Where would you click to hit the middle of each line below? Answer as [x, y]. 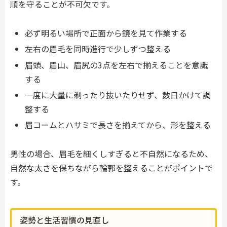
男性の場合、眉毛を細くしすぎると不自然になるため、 [111, 153]
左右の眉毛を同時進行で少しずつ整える [98, 49]
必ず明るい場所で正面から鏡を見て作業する [106, 33]
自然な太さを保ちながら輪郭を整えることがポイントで [111, 167]
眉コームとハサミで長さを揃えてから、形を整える [118, 125]
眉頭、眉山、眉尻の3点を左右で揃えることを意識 [117, 65]
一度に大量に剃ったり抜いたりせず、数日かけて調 [118, 94]
